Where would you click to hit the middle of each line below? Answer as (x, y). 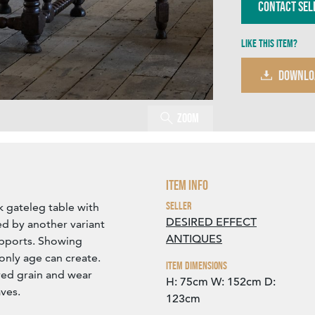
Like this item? (269, 44)
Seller (179, 206)
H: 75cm (187, 282)
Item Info (187, 185)
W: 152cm (236, 282)
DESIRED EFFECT (211, 223)
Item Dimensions (197, 266)
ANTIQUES (194, 239)
